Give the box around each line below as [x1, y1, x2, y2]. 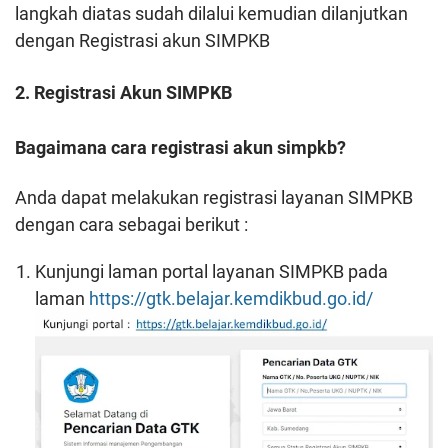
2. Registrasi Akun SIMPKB [15, 82, 232, 104]
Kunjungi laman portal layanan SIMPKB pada [35, 261, 388, 283]
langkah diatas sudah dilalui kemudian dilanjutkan [15, 3, 408, 25]
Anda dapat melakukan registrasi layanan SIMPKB [15, 187, 413, 209]
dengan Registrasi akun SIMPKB [15, 30, 270, 52]
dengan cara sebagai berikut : [15, 214, 248, 236]
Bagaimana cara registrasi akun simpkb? [15, 137, 346, 159]
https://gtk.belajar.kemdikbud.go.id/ [89, 288, 373, 310]
